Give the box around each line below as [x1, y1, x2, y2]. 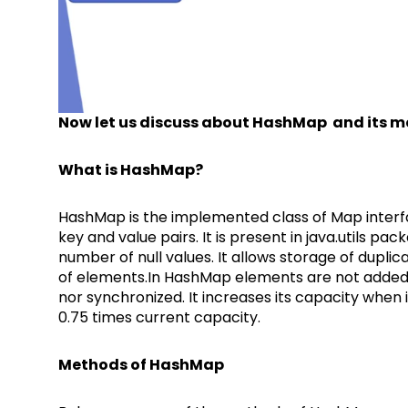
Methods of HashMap [57, 353, 224, 375]
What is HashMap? [57, 158, 203, 180]
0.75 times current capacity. [57, 306, 260, 328]
